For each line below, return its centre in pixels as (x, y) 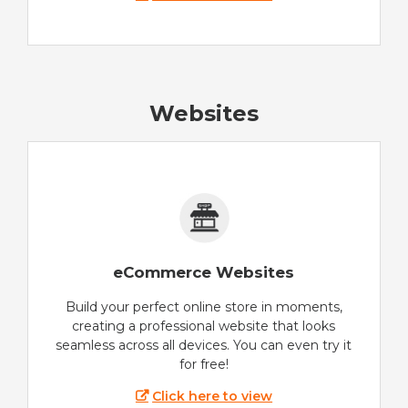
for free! (204, 365)
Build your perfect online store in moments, (204, 307)
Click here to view (213, 397)
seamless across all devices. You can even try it (204, 346)
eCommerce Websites (204, 273)
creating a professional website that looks (204, 326)
